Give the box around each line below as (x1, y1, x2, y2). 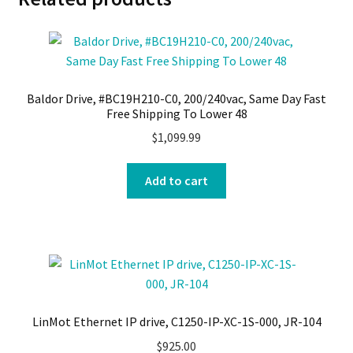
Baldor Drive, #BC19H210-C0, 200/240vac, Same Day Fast (27, 90, 326, 106)
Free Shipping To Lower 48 (106, 105, 247, 121)
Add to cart (145, 172, 208, 188)
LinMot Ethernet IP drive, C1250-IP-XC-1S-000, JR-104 (32, 314, 321, 330)
